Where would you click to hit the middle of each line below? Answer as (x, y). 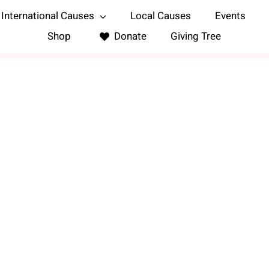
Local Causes (160, 16)
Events (230, 16)
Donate (131, 36)
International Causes (48, 16)
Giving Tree (196, 36)
